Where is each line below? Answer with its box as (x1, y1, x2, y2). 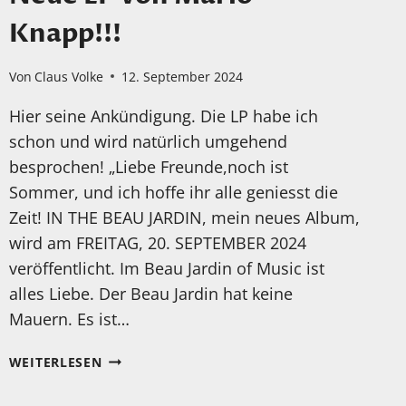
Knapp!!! (8, 16, 121, 52)
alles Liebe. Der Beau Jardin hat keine (8, 282, 293, 304)
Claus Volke (34, 67, 103, 85)
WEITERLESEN (8, 353, 102, 371)
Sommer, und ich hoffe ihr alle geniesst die (8, 180, 338, 203)
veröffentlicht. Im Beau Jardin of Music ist (8, 256, 324, 279)
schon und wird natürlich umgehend (8, 130, 287, 152)
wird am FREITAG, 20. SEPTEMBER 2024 (8, 231, 306, 254)
